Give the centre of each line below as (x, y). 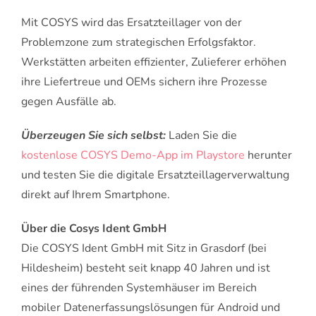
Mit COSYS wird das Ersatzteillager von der (132, 23)
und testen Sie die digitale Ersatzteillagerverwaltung (155, 175)
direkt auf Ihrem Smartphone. (96, 195)
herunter (268, 156)
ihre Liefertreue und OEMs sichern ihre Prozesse (144, 82)
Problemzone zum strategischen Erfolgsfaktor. (139, 43)
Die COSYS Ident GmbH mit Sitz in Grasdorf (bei (144, 249)
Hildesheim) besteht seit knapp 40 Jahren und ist (146, 268)
